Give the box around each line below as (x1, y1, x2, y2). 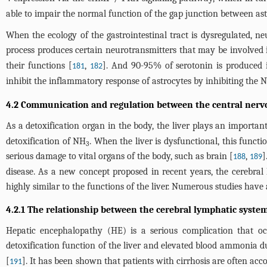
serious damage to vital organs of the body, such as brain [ (6, 151, 233, 162)
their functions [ (6, 60, 72, 71)
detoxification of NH (6, 136, 86, 147)
